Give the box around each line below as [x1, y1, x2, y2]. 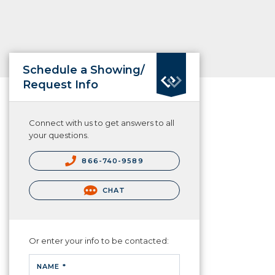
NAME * [37, 262, 66, 271]
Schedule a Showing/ [23, 63, 145, 77]
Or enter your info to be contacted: [29, 236, 169, 246]
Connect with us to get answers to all [29, 118, 174, 128]
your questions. [29, 130, 89, 140]
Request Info [23, 78, 98, 91]
